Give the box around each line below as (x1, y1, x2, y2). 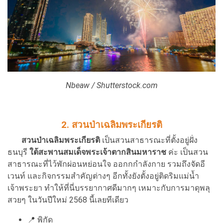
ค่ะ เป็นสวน (166, 147, 208, 157)
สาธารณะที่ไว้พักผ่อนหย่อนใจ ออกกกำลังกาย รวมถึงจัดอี (7, 159, 205, 169)
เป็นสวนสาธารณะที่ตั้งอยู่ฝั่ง (100, 135, 198, 145)
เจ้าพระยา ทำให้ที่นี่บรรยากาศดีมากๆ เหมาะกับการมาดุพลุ (7, 183, 210, 193)
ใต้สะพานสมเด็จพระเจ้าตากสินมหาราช (29, 147, 166, 157)
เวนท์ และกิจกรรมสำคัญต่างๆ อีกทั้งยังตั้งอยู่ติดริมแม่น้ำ (7, 171, 199, 181)
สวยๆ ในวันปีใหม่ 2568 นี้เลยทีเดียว (7, 195, 128, 205)
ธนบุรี (7, 147, 29, 157)
